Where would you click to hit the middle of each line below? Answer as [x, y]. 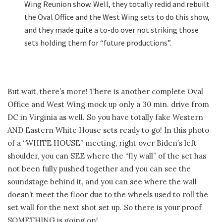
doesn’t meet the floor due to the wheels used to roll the [108, 194]
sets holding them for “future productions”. [98, 43]
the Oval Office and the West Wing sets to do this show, [117, 17]
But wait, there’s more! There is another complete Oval [105, 91]
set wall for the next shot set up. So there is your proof [105, 207]
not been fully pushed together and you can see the [99, 168]
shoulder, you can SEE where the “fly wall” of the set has [107, 156]
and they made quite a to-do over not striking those [112, 30]
